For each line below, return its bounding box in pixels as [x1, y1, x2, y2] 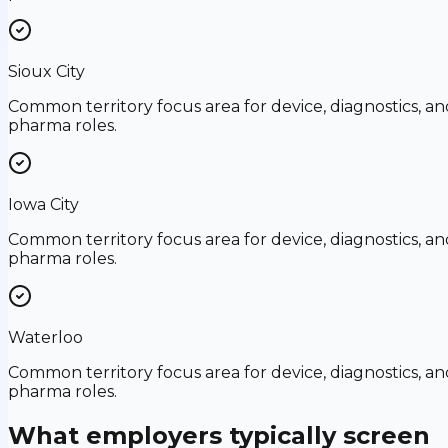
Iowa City [8, 194, 79, 214]
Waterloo [8, 327, 83, 347]
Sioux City [8, 61, 85, 81]
